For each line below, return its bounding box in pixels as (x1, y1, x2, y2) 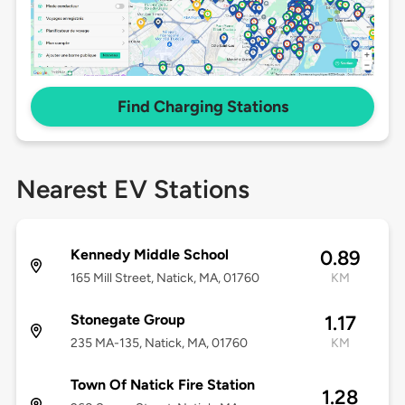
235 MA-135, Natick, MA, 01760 (70, 335, 248, 352)
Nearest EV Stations (15, 174, 250, 205)
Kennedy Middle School (70, 246, 229, 264)
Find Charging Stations (117, 97, 288, 118)
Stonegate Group (70, 311, 185, 329)
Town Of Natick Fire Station (70, 376, 255, 394)
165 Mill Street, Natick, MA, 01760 (70, 270, 259, 287)
